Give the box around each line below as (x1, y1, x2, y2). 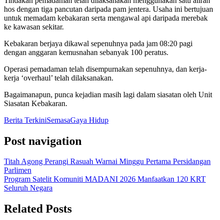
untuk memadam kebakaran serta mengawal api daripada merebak (4, 13, 208, 22)
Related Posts (4, 202, 72, 216)
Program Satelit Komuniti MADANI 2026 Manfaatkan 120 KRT (4, 175, 206, 184)
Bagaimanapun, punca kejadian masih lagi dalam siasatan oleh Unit (4, 90, 212, 99)
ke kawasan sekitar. (4, 22, 64, 31)
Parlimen (4, 166, 31, 175)
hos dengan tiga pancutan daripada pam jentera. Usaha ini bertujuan (4, 4, 213, 13)
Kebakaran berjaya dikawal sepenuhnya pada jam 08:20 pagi (4, 39, 192, 48)
